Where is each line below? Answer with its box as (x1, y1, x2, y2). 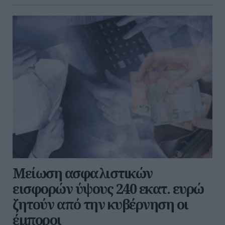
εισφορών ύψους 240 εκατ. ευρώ (13, 179, 204, 198)
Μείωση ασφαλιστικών (13, 163, 153, 182)
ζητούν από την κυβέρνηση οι (13, 194, 188, 213)
